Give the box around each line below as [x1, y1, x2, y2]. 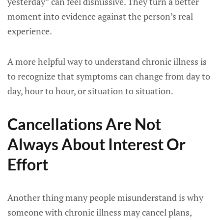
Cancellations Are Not [7, 114, 161, 134]
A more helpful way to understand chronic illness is [7, 55, 207, 67]
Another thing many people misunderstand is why [7, 192, 203, 203]
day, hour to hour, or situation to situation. [7, 85, 173, 97]
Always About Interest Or [7, 135, 186, 154]
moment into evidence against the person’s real [7, 10, 193, 22]
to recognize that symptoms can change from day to [7, 70, 210, 82]
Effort [7, 155, 48, 174]
